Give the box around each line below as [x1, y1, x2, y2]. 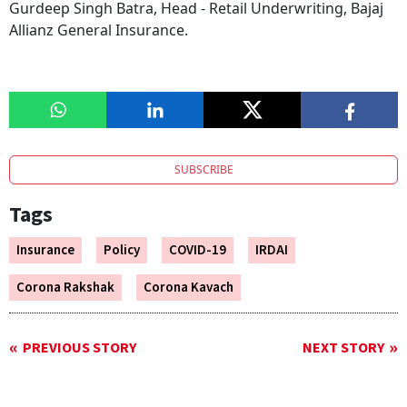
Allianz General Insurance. [9, 20, 188, 41]
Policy [104, 241, 140, 261]
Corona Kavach [144, 278, 233, 298]
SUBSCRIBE [174, 162, 233, 178]
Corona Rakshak [16, 278, 114, 298]
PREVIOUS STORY [23, 338, 136, 359]
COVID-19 [169, 241, 226, 261]
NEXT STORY [303, 338, 384, 359]
